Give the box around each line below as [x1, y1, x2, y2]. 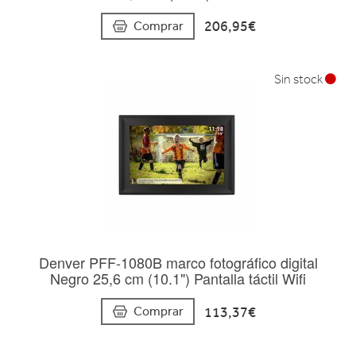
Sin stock [274, 72, 325, 87]
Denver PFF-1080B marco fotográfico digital [38, 251, 318, 273]
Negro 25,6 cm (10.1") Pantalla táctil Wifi [50, 267, 306, 288]
